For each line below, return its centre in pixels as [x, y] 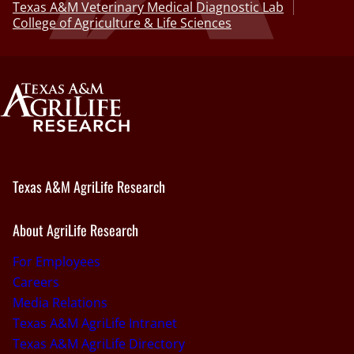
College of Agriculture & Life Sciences [122, 23]
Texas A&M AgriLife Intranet [95, 323]
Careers [36, 282]
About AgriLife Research [75, 230]
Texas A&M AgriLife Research [89, 187]
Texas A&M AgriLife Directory [99, 343]
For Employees [56, 261]
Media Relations [60, 302]
